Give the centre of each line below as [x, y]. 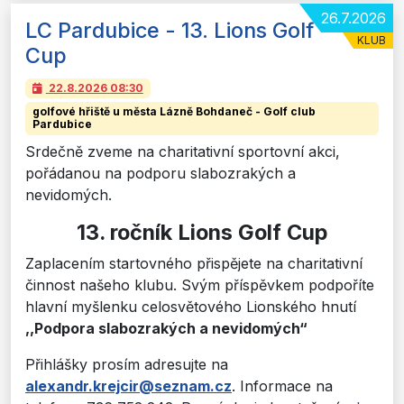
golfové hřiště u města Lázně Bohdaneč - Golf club [174, 112]
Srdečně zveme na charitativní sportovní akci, [183, 151]
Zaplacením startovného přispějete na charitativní [194, 263]
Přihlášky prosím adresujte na [127, 364]
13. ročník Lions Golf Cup [202, 232]
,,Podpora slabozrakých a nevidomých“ [166, 328]
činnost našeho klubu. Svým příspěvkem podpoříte [200, 285]
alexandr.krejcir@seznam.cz [129, 386]
